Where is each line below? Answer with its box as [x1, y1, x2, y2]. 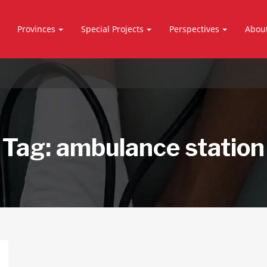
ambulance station [56, 133, 265, 162]
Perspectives [169, 23, 220, 35]
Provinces [17, 23, 56, 35]
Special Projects [81, 23, 144, 35]
